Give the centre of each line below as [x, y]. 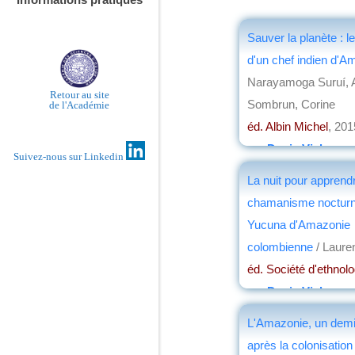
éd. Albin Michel [288, 126]
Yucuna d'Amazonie [299, 224]
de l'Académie [79, 105]
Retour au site [79, 94]
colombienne [282, 246]
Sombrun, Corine [291, 104]
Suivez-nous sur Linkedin [70, 157]
